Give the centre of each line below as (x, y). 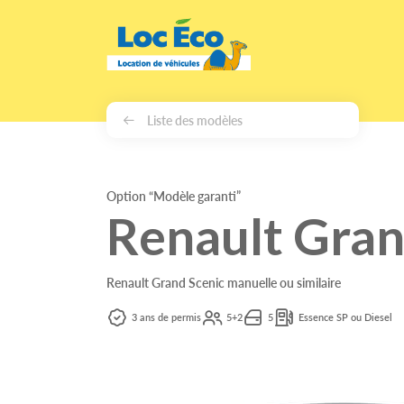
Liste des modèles (195, 119)
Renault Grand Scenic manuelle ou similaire (224, 283)
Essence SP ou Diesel (345, 317)
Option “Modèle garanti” (174, 196)
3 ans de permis (166, 317)
